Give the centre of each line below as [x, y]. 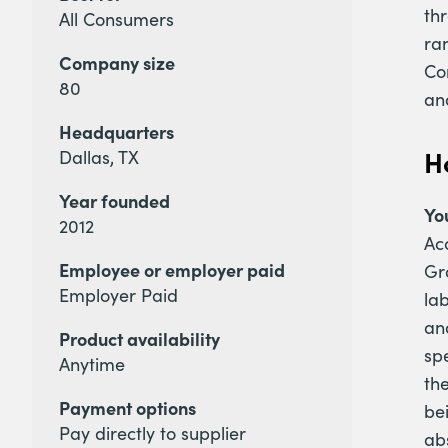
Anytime [92, 364]
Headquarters [116, 132]
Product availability [139, 339]
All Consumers [116, 19]
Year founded [114, 201]
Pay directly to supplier [152, 433]
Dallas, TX [99, 157]
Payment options [127, 408]
